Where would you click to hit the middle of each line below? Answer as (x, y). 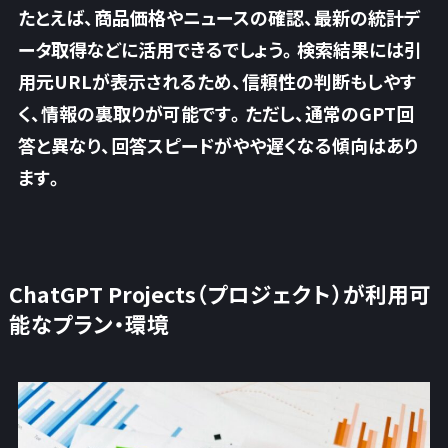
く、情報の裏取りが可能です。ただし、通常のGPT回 (215, 112)
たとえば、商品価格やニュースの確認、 (165, 16)
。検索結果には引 (352, 48)
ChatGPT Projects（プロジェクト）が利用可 (219, 293)
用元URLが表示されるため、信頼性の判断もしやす (216, 80)
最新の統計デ (367, 16)
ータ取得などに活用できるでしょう (150, 48)
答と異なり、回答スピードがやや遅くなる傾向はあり (217, 144)
